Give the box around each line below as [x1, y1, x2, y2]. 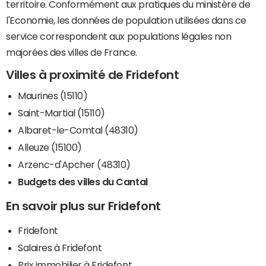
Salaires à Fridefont [18, 243, 102, 253]
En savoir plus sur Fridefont [6, 200, 161, 213]
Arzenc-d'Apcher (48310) [18, 160, 131, 170]
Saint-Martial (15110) [18, 108, 105, 118]
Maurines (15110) [18, 91, 88, 101]
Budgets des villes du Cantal [18, 177, 148, 187]
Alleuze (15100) [18, 142, 82, 153]
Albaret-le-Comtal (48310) [18, 125, 138, 135]
